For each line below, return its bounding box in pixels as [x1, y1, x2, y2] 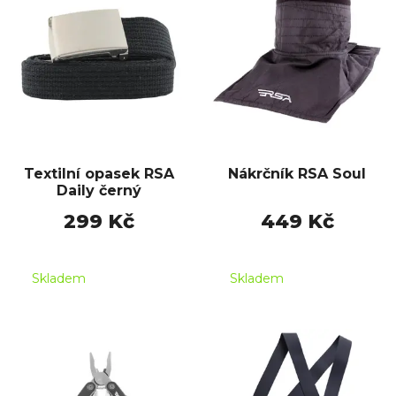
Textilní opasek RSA [24, 164, 174, 182]
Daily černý [57, 181, 141, 199]
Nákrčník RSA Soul [228, 164, 366, 182]
